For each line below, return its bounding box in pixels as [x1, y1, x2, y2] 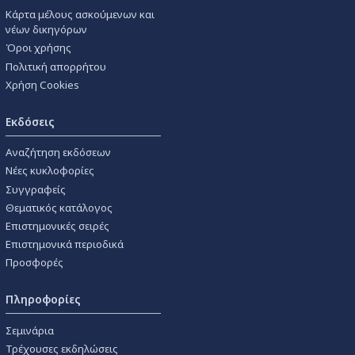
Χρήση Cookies [6, 77, 79, 92]
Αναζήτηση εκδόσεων [6, 145, 111, 160]
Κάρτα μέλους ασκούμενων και [6, 7, 155, 22]
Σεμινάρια [6, 323, 54, 338]
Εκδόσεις [6, 113, 55, 129]
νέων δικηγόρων [6, 22, 87, 37]
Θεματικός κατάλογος [6, 200, 113, 215]
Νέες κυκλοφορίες [6, 163, 94, 178]
